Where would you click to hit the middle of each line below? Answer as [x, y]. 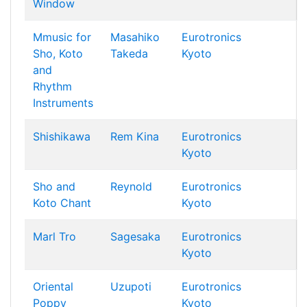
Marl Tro [54, 236]
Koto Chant [62, 203]
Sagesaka [135, 236]
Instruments [63, 103]
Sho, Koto [58, 53]
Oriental [53, 286]
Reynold [131, 186]
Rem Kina [135, 136]
